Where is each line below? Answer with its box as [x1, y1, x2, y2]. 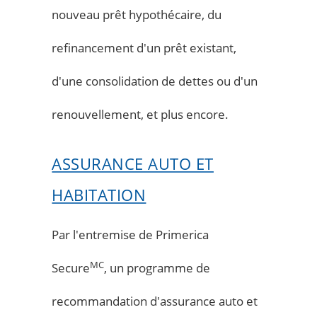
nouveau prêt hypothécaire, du [52, 6, 222, 23]
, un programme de [104, 259, 211, 276]
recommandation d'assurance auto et [52, 292, 258, 309]
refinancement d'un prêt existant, [52, 39, 237, 56]
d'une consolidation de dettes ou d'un [52, 72, 258, 89]
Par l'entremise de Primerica [52, 226, 209, 243]
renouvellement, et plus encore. [52, 105, 229, 122]
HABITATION [52, 183, 146, 206]
